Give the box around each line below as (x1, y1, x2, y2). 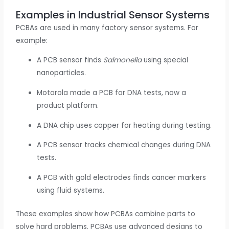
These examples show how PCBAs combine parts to (16, 209, 196, 219)
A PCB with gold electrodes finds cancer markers (37, 173, 207, 183)
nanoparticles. (37, 68, 86, 78)
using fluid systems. (37, 186, 105, 196)
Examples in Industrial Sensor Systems (16, 7, 210, 22)
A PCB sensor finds (37, 55, 104, 65)
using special (142, 55, 189, 65)
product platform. (37, 101, 99, 111)
